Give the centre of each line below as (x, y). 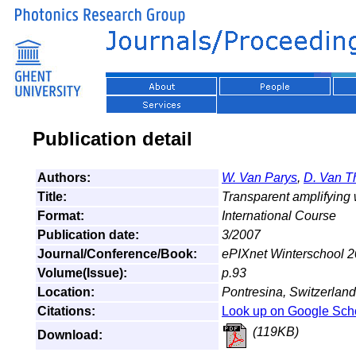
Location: (66, 292)
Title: (52, 196)
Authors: (64, 177)
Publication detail (112, 139)
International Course (279, 215)
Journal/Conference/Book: (117, 253)
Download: (70, 335)
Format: (61, 215)
